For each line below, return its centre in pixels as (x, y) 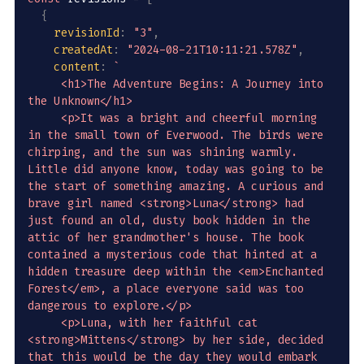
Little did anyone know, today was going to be (179, 170)
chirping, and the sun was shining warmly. (166, 153)
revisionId (87, 33)
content (77, 67)
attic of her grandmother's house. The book (169, 238)
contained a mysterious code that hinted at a (176, 255)
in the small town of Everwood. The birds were (179, 136)
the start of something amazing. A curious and (179, 187)
